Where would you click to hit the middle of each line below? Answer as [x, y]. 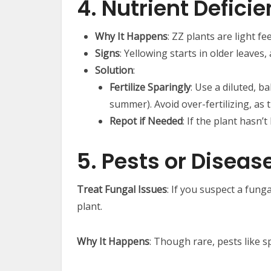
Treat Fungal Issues [122, 190]
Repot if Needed [146, 121]
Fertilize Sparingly [150, 87]
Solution [114, 70]
